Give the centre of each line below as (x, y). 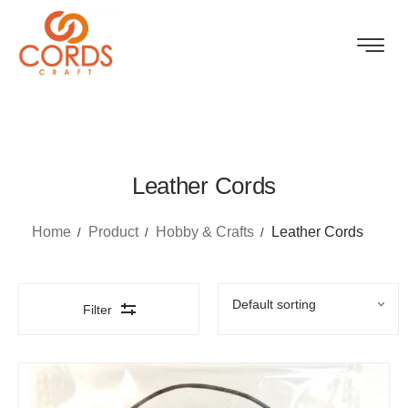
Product (113, 231)
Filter (97, 309)
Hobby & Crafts (205, 231)
